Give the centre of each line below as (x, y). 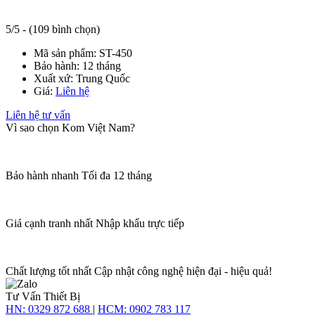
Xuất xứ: (55, 78)
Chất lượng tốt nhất (50, 271)
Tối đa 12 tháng (117, 175)
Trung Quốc (103, 78)
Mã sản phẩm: (66, 53)
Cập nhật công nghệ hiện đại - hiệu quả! (183, 271)
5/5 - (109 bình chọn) (53, 29)
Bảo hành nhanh (42, 175)
